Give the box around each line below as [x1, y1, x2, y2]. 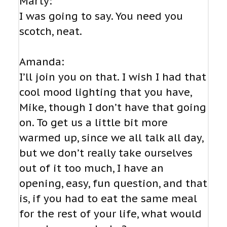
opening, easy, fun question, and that [19, 177, 207, 191]
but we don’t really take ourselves [19, 146, 193, 160]
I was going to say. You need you [19, 10, 183, 23]
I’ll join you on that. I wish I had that [19, 70, 206, 84]
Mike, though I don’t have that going [19, 101, 206, 115]
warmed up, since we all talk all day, [19, 131, 203, 145]
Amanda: [19, 55, 64, 69]
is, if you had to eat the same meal [19, 192, 197, 206]
